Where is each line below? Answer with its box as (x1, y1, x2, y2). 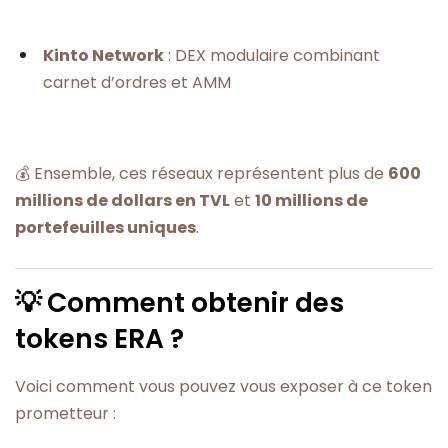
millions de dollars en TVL (15, 189, 230, 213)
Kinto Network (43, 43, 164, 67)
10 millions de (255, 189, 368, 213)
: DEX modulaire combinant (164, 43, 380, 67)
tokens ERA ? (15, 319, 184, 357)
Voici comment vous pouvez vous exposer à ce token (15, 374, 432, 398)
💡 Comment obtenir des (15, 283, 344, 321)
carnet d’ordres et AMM (43, 70, 231, 94)
